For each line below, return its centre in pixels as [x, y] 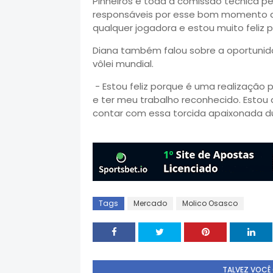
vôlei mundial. [123, 64]
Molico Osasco [210, 203]
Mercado [150, 203]
